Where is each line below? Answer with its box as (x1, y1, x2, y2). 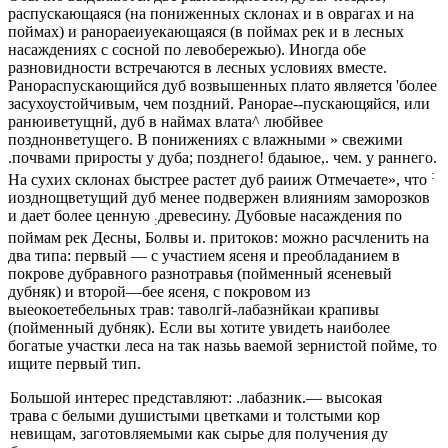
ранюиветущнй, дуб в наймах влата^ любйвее (8, 112, 323, 130)
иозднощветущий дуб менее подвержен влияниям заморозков (8, 189, 430, 207)
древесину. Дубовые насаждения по (158, 207, 402, 225)
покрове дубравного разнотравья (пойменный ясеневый (8, 265, 392, 283)
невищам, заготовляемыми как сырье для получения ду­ (10, 425, 389, 443)
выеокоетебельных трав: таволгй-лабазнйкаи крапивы (8, 301, 379, 319)
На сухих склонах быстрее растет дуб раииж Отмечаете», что (8, 171, 431, 189)
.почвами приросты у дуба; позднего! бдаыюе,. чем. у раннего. (8, 148, 437, 166)
